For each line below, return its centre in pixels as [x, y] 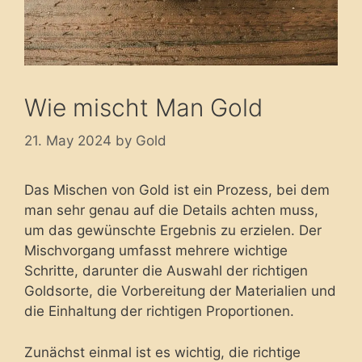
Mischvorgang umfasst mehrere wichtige [156, 251]
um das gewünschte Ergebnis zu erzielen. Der [173, 231]
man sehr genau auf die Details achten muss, [171, 210]
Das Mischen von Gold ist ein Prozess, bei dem [177, 190]
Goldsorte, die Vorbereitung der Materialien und [180, 291]
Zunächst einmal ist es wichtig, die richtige [162, 352]
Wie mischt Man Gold [143, 107]
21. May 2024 [68, 141]
